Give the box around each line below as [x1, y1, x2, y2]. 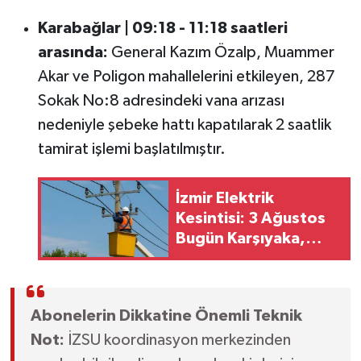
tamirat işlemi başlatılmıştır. [37, 140, 226, 157]
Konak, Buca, [175, 251, 274, 268]
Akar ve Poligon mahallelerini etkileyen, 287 [37, 68, 335, 85]
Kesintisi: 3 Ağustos [175, 210, 326, 227]
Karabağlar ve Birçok [175, 271, 332, 288]
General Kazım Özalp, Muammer [107, 44, 334, 60]
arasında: [37, 44, 108, 60]
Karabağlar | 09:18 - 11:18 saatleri [37, 19, 288, 36]
